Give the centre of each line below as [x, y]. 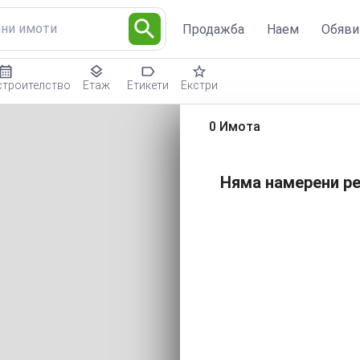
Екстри [199, 85]
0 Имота [235, 127]
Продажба [213, 29]
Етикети [148, 85]
